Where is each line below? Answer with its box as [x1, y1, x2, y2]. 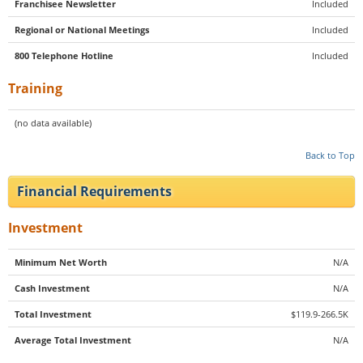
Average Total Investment [15, 333, 131, 346]
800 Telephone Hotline [15, 49, 113, 62]
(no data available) [15, 116, 92, 129]
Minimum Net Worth [15, 255, 107, 268]
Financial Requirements [17, 181, 172, 200]
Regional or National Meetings [15, 23, 149, 36]
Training [8, 79, 62, 97]
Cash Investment [15, 281, 90, 294]
